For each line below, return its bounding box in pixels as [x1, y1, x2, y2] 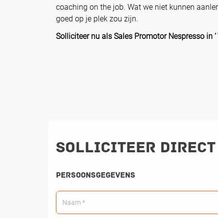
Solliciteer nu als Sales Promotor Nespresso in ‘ [56, 32, 216, 41]
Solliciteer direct [56, 138, 216, 157]
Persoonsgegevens [56, 170, 135, 181]
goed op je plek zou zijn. [56, 14, 138, 24]
